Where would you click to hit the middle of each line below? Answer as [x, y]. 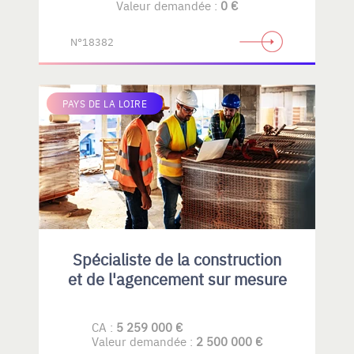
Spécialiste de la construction [177, 259]
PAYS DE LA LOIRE [105, 104]
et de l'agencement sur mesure [177, 279]
